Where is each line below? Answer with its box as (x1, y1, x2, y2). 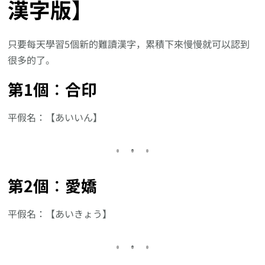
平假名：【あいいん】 (8, 109, 103, 124)
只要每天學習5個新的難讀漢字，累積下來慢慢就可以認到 (8, 37, 250, 51)
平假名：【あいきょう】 (8, 206, 112, 221)
